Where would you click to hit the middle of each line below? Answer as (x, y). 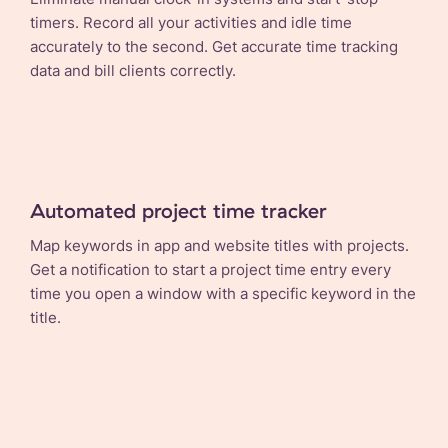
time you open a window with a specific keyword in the (223, 293)
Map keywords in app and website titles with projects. (219, 245)
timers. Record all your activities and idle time (191, 22)
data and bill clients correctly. (133, 70)
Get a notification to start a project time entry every (210, 269)
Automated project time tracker (178, 210)
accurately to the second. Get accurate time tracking (214, 46)
